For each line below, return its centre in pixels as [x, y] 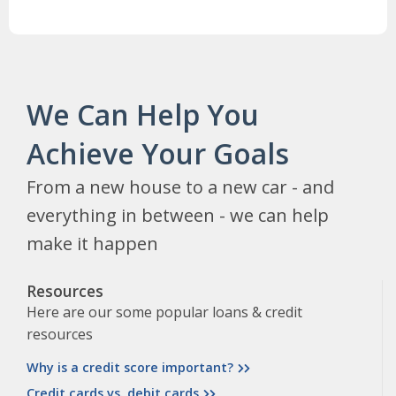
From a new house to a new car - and [180, 187]
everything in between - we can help [178, 216]
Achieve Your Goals [158, 154]
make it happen [92, 244]
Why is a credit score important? [130, 368]
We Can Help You [143, 115]
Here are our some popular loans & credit [164, 312]
